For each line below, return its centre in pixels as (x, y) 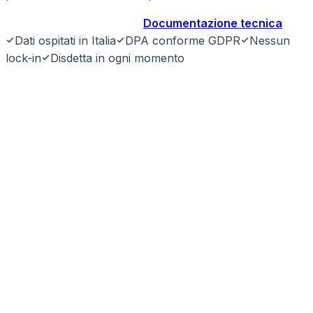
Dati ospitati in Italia (65, 41)
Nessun (270, 41)
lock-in (23, 58)
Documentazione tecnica (213, 23)
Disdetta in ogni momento (117, 58)
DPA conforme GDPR (183, 41)
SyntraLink (54, 95)
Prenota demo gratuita (69, 23)
